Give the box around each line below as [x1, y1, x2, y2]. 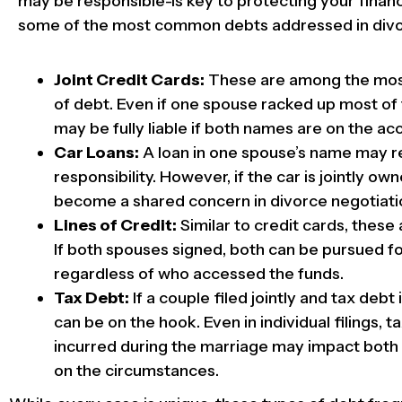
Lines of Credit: [54, 215, 177, 236]
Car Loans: [54, 143, 139, 163]
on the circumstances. [54, 361, 219, 381]
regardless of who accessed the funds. [54, 264, 344, 284]
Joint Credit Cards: [54, 70, 205, 91]
